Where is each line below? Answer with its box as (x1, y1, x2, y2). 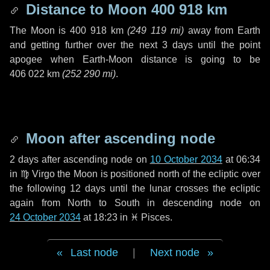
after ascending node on (39, 154, 150, 165)
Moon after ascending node (22, 130, 215, 146)
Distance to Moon (22, 1, 151, 17)
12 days (70, 183, 105, 193)
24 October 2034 (10, 212, 81, 222)
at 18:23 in (81, 212, 130, 222)
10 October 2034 (149, 154, 222, 165)
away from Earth (183, 25, 261, 36)
